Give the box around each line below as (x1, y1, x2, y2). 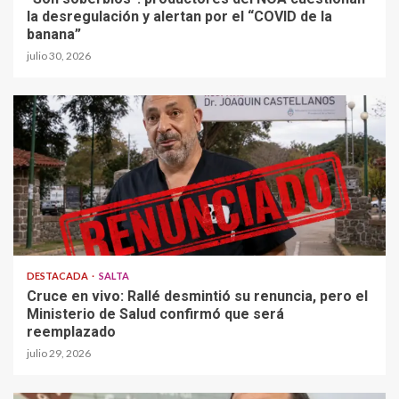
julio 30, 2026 (27, 48, 91, 62)
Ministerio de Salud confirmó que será (27, 305, 284, 322)
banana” (27, 25, 81, 43)
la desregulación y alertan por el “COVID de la (27, 7, 332, 25)
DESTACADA (27, 269, 90, 281)
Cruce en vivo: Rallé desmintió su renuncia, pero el (27, 287, 368, 305)
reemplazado (27, 322, 116, 340)
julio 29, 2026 (27, 346, 91, 360)
